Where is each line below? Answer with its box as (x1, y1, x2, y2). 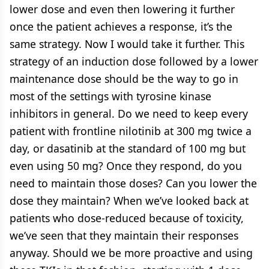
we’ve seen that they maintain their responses (10, 228, 238, 243)
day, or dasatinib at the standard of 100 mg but (10, 141, 246, 156)
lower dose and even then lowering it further (10, 1, 235, 16)
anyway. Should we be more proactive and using (10, 245, 253, 260)
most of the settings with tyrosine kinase (10, 88, 211, 103)
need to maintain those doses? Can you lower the (10, 175, 257, 190)
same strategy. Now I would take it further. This (10, 36, 244, 51)
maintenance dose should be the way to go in (10, 71, 238, 86)
